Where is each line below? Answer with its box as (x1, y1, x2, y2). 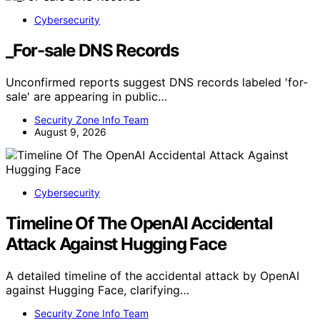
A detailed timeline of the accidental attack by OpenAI (6, 268, 299, 283)
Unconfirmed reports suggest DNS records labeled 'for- (6, 75, 308, 90)
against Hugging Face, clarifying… (6, 282, 189, 297)
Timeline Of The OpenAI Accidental (6, 212, 273, 234)
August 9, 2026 (34, 126, 106, 139)
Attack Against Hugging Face (6, 233, 226, 254)
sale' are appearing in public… (6, 89, 167, 104)
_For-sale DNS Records (6, 40, 179, 61)
